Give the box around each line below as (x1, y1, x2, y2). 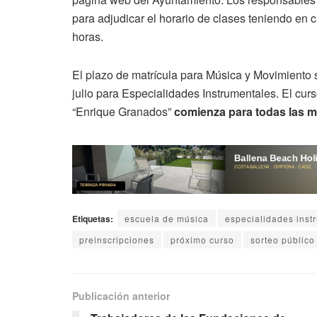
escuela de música (125, 212, 209, 225)
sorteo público (250, 234, 315, 246)
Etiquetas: (72, 212, 113, 226)
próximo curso (171, 234, 234, 246)
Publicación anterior (72, 289, 170, 304)
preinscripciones (79, 234, 154, 246)
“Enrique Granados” (72, 103, 174, 120)
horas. (72, 28, 103, 45)
